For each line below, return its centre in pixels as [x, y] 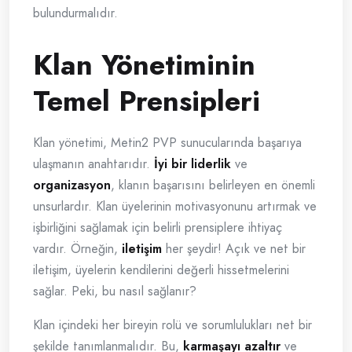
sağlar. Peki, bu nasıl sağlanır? [115, 291]
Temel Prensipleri [147, 101]
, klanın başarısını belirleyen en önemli [213, 185]
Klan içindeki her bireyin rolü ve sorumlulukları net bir [172, 325]
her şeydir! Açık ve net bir [234, 249]
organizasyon [72, 185]
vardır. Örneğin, [77, 249]
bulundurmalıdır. [75, 13]
